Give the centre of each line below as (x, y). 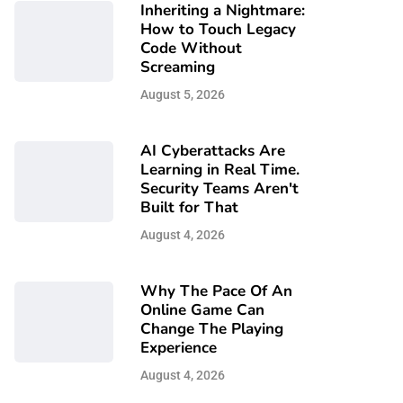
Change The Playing (212, 329)
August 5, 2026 (183, 94)
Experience (179, 348)
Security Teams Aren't (219, 188)
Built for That (189, 207)
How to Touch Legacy (218, 29)
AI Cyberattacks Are (213, 151)
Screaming (178, 67)
